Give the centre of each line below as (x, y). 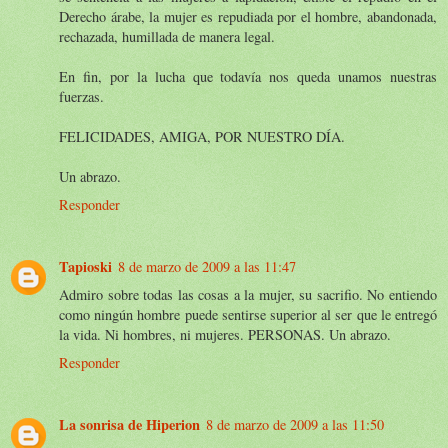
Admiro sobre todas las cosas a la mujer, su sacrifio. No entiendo (248, 294)
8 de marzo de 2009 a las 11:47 (207, 266)
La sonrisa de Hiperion (129, 424)
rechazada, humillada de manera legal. (167, 36)
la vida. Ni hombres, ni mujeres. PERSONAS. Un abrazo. (225, 334)
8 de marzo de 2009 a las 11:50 (295, 424)
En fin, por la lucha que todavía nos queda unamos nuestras (248, 76)
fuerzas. (81, 96)
